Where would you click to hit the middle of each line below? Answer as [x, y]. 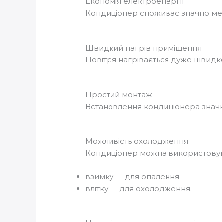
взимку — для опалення [133, 177]
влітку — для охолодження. [139, 189]
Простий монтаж [119, 95]
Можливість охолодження [137, 141]
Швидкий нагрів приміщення [144, 48]
